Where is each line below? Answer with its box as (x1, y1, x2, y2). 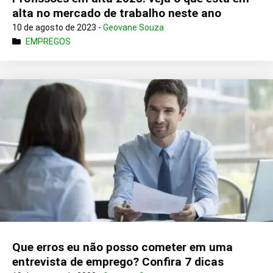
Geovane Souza (103, 22, 164, 32)
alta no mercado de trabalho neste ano (12, 5, 221, 20)
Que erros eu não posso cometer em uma (12, 239, 233, 254)
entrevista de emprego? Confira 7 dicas (12, 254, 224, 269)
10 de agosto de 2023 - (12, 22, 103, 32)
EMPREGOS (26, 36, 71, 46)
